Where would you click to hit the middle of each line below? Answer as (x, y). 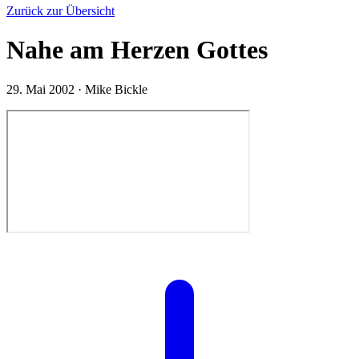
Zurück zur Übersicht (61, 11)
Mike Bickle (116, 89)
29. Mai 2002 (42, 89)
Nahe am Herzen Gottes (137, 50)
